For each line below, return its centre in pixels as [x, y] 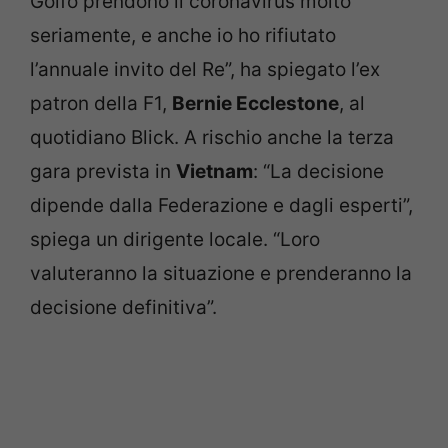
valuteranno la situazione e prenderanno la [221, 273]
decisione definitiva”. [123, 307]
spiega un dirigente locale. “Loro [175, 239]
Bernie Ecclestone [255, 103]
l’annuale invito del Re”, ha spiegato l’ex [205, 69]
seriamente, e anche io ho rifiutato [183, 35]
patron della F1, [101, 103]
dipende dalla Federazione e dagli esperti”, [221, 205]
